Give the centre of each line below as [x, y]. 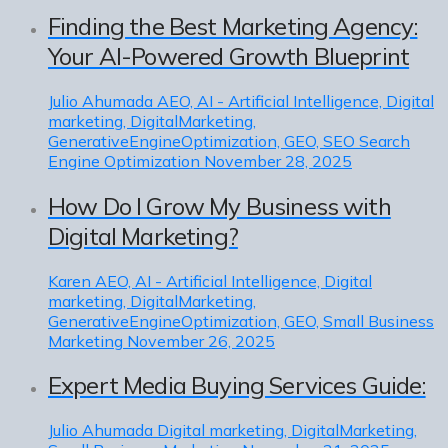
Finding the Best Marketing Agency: [233, 25]
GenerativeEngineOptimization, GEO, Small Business [241, 320]
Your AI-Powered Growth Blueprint [229, 55]
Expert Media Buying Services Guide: [237, 385]
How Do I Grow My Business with [219, 205]
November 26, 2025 [201, 340]
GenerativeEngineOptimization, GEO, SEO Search [229, 140]
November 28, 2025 [278, 160]
